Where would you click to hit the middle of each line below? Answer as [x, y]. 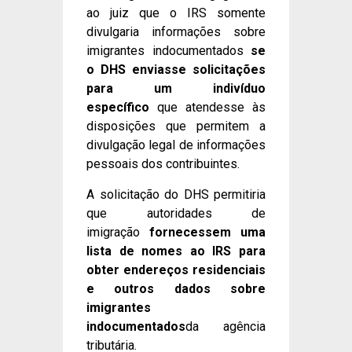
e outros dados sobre [176, 288]
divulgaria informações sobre [176, 32]
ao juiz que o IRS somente [176, 13]
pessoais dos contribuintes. [163, 164]
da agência [225, 326]
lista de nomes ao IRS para [176, 251]
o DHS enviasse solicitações [176, 70]
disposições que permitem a [176, 126]
